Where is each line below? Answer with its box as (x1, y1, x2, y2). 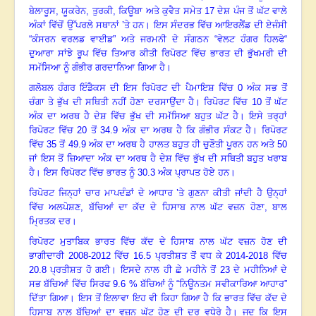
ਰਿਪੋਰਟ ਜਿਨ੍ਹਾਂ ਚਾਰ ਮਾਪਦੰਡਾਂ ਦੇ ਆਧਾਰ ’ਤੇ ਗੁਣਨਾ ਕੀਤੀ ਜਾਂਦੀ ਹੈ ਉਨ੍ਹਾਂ (29, 188, 287, 199)
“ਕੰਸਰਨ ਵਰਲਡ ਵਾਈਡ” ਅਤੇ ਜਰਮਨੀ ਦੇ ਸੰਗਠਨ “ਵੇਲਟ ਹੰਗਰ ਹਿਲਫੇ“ (29, 34, 287, 45)
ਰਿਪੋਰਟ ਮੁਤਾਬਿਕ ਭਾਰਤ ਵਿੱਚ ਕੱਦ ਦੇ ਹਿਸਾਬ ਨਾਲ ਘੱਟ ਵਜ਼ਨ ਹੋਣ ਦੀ (29, 236, 287, 248)
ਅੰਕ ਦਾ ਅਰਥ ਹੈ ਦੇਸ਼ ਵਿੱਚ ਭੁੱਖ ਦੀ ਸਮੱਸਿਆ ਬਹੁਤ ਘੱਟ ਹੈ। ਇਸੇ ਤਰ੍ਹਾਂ (29, 111, 287, 122)
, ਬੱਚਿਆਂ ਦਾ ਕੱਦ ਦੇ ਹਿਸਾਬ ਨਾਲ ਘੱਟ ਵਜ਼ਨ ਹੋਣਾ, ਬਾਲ (80, 202, 288, 213)
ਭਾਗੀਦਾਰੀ (29, 250, 68, 262)
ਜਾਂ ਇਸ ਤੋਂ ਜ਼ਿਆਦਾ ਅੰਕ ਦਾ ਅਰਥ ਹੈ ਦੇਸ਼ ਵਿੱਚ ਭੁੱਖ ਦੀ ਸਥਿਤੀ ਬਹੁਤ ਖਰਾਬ (29, 153, 287, 164)
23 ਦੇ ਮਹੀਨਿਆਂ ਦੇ (219, 265, 288, 276)
